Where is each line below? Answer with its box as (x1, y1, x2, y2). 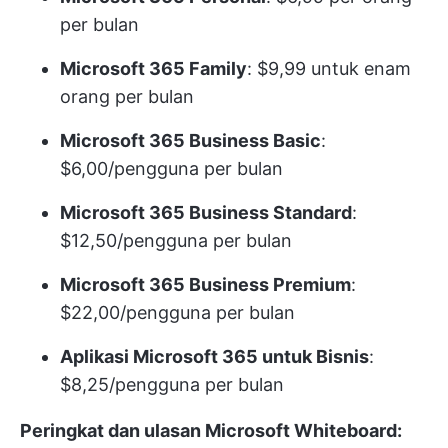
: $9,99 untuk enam (247, 58, 411, 80)
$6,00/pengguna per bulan (60, 158, 283, 180)
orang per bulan (60, 86, 194, 108)
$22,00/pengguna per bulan (60, 302, 295, 324)
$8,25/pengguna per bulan (60, 374, 284, 396)
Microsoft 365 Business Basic (60, 130, 321, 152)
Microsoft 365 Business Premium (60, 274, 351, 296)
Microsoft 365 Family (60, 58, 247, 80)
